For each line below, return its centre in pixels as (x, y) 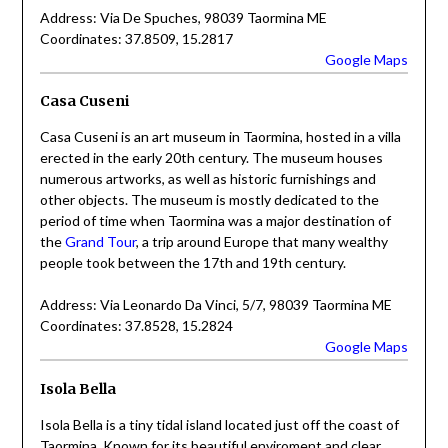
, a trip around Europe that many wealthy (261, 242)
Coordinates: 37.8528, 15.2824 (136, 326)
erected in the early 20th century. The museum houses (211, 158)
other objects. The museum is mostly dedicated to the (209, 200)
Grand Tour (100, 242)
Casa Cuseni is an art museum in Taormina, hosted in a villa (220, 137)
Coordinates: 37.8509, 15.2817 (136, 38)
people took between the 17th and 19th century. (192, 263)
